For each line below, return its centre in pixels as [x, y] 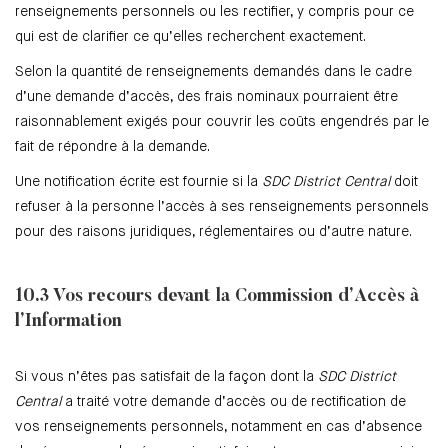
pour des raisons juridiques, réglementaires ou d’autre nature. [213, 232]
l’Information [68, 322]
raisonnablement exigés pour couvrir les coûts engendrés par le [222, 122]
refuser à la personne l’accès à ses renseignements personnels [222, 207]
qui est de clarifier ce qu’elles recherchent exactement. [190, 37]
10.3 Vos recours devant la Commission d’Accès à [217, 297]
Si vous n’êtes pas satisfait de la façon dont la [166, 377]
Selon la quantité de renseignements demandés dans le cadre [213, 72]
